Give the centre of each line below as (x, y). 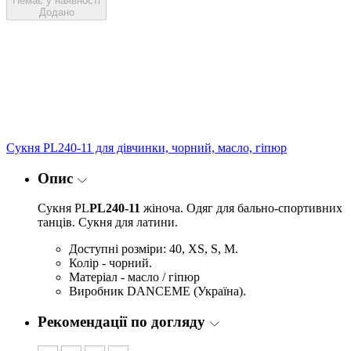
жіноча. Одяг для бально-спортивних (241, 208)
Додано (56, 12)
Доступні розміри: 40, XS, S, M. (154, 249)
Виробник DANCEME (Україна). (157, 291)
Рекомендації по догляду (121, 322)
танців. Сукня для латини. (108, 223)
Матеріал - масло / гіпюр (134, 277)
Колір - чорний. (110, 263)
